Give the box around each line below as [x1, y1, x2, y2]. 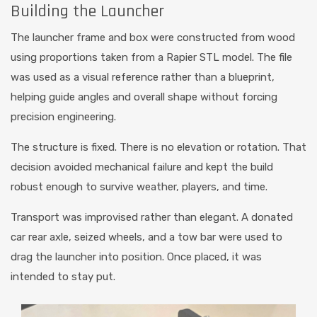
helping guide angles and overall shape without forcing [11, 91, 277, 104]
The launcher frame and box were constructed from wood [11, 31, 295, 45]
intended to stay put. [11, 270, 115, 284]
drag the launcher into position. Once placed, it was [11, 250, 262, 264]
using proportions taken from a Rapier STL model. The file [11, 51, 292, 64]
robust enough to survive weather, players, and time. [11, 180, 267, 194]
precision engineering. [11, 110, 116, 124]
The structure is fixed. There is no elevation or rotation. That [11, 141, 306, 154]
